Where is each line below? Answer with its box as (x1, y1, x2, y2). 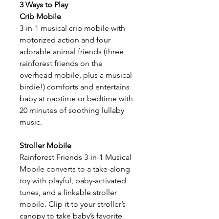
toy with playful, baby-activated (20, 176, 126, 185)
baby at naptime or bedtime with (20, 94, 133, 103)
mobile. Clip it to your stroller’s (20, 199, 126, 209)
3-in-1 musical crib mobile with (20, 23, 125, 33)
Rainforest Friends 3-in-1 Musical (20, 153, 131, 162)
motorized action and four (20, 35, 110, 44)
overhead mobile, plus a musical (20, 70, 132, 80)
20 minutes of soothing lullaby (20, 106, 124, 115)
